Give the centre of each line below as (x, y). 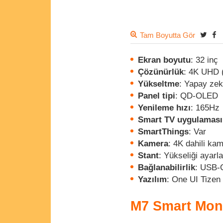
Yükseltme (159, 84)
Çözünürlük (161, 72)
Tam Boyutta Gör (167, 36)
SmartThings (163, 132)
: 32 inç (204, 60)
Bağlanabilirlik (167, 167)
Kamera (153, 144)
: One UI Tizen (194, 179)
